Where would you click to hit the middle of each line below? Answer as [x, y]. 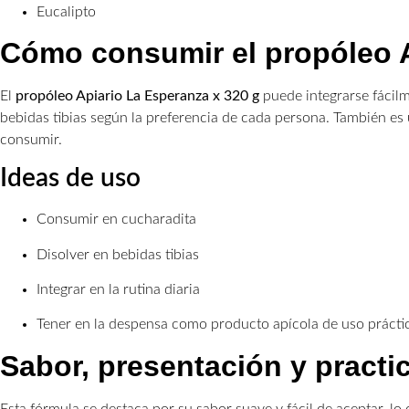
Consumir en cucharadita [116, 220]
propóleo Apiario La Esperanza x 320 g [137, 95]
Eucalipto [66, 11]
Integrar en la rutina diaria [118, 290]
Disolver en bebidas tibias [118, 254]
